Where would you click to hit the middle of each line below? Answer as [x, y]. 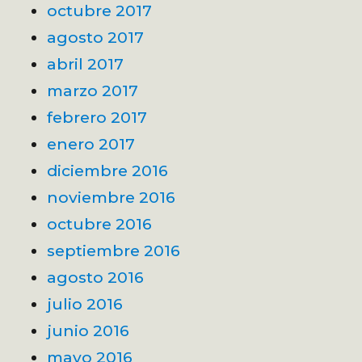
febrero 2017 [97, 117]
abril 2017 [86, 63]
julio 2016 [85, 303]
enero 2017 [91, 143]
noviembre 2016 [112, 197]
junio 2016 [88, 330]
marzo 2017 [93, 90]
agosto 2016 [96, 277]
